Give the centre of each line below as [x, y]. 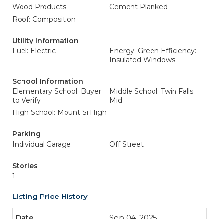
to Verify [26, 100]
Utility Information [45, 41]
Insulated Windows [142, 60]
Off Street [127, 144]
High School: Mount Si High [59, 112]
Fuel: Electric [34, 51]
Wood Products [39, 7]
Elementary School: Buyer [57, 91]
